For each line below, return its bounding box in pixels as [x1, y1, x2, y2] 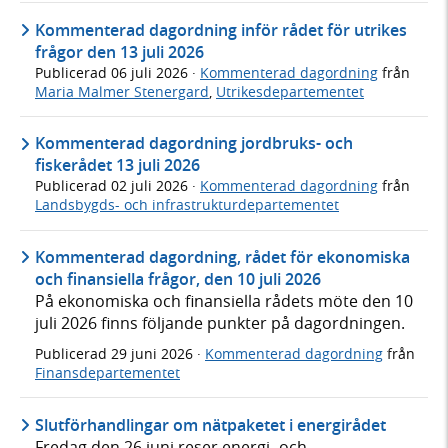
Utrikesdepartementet [216, 81, 364, 101]
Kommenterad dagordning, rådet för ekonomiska [35, 246, 410, 269]
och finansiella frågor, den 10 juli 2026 [35, 268, 321, 291]
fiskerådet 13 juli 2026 [35, 154, 200, 177]
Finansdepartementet [35, 363, 180, 383]
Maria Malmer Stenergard [35, 81, 209, 101]
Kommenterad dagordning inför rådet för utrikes [35, 18, 407, 41]
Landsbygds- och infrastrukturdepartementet [35, 195, 339, 215]
